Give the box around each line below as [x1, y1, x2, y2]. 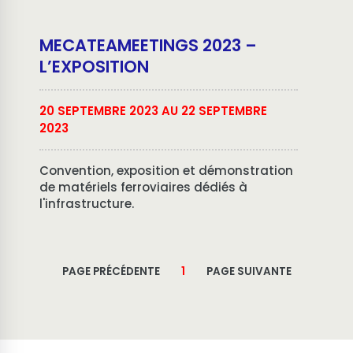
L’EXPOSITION [39, 55, 149, 78]
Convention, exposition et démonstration [39, 162, 293, 179]
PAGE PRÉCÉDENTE [61, 264, 160, 279]
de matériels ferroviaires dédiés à [39, 179, 247, 195]
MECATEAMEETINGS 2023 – [39, 34, 257, 57]
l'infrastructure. [39, 195, 134, 212]
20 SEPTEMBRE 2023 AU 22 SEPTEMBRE [39, 102, 267, 119]
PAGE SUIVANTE [206, 264, 292, 279]
